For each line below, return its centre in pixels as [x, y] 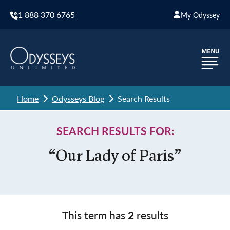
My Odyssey [200, 15]
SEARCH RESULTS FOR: [115, 131]
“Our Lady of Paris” [115, 157]
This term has [95, 215]
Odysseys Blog [78, 98]
